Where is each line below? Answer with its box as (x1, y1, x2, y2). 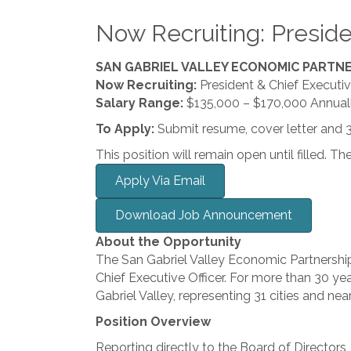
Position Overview (96, 314, 211, 329)
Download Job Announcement (115, 208, 292, 223)
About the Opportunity (96, 234, 241, 249)
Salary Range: (96, 96, 183, 110)
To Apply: (96, 121, 154, 136)
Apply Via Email (115, 173, 205, 188)
